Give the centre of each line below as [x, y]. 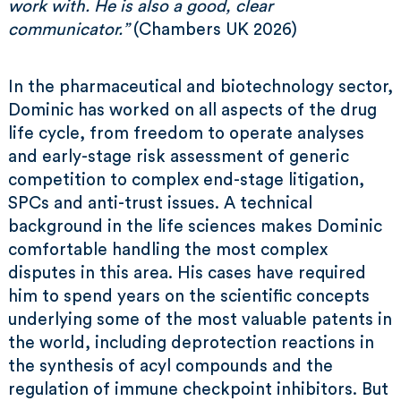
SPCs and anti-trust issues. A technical [160, 204]
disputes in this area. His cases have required [187, 273]
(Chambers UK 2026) [215, 30]
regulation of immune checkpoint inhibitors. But [198, 390]
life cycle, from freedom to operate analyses [186, 134]
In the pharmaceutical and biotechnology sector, [200, 87]
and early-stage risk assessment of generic [179, 157]
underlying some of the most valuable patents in [200, 320]
